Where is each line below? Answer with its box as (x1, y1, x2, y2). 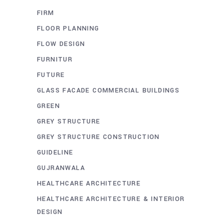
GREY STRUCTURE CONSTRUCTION (37, 132, 160, 141)
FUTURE (37, 70, 65, 79)
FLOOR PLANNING (37, 24, 99, 33)
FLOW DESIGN (37, 39, 85, 48)
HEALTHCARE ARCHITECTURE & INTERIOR (37, 194, 185, 203)
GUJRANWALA (37, 163, 85, 172)
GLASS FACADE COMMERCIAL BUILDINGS (37, 86, 180, 95)
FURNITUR (37, 55, 73, 64)
